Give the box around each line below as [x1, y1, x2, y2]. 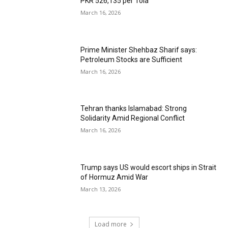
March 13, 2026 [80, 185, 121, 193]
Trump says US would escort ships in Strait [80, 163, 217, 172]
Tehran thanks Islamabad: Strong [80, 104, 187, 113]
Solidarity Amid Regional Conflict [80, 114, 185, 123]
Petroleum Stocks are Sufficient [80, 55, 183, 64]
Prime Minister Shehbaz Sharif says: [80, 45, 197, 54]
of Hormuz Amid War [80, 173, 149, 182]
